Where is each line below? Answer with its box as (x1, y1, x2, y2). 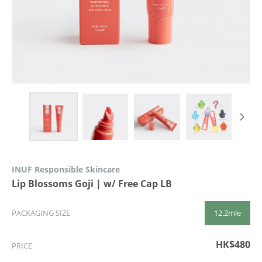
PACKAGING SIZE (12, 208, 70, 218)
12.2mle (214, 207, 241, 218)
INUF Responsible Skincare (12, 163, 120, 175)
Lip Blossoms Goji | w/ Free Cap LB (12, 177, 172, 190)
